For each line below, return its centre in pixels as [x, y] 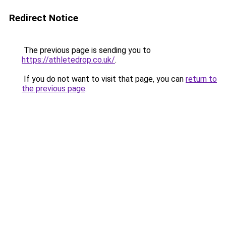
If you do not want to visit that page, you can [104, 79]
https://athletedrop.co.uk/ [68, 60]
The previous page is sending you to [86, 50]
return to [201, 79]
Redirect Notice [44, 18]
